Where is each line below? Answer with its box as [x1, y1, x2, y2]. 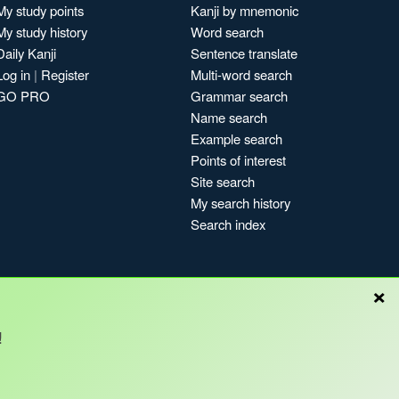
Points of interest [191, 151, 286, 169]
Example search [191, 129, 282, 148]
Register [41, 65, 89, 84]
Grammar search [191, 86, 288, 105]
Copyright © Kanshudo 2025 [224, 367, 386, 386]
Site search [191, 172, 255, 191]
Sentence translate [191, 44, 297, 62]
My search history [191, 193, 290, 212]
